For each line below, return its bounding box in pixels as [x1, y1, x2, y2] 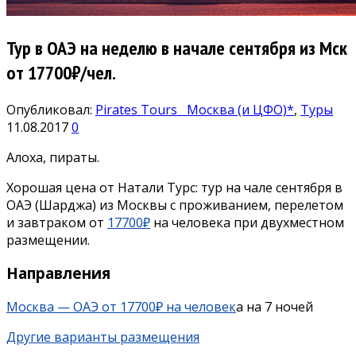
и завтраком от [6, 213, 107, 231]
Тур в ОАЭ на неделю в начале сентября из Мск [6, 35, 347, 60]
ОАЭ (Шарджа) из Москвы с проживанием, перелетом [6, 195, 343, 214]
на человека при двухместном [150, 213, 344, 231]
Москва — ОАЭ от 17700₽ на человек [6, 298, 236, 316]
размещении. [6, 230, 93, 249]
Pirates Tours [95, 100, 180, 118]
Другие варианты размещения [6, 328, 199, 346]
